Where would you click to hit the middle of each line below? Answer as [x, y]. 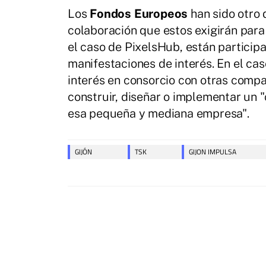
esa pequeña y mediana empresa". [159, 114]
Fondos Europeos [139, 14]
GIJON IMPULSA [213, 152]
